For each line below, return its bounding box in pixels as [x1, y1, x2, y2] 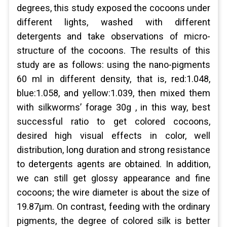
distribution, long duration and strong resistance [16, 144, 211, 155]
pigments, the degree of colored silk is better [16, 215, 211, 226]
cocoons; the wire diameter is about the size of [16, 187, 211, 198]
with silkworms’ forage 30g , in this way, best [16, 102, 211, 112]
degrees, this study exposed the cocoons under [16, 3, 211, 13]
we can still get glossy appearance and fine [16, 173, 211, 183]
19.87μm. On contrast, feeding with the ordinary [16, 201, 211, 212]
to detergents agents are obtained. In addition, [16, 159, 211, 169]
